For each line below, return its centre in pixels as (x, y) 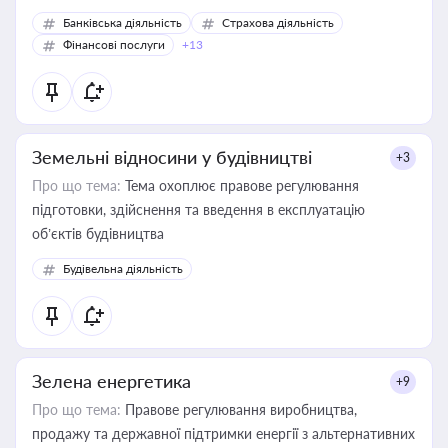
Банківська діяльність (122, 22)
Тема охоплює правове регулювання (240, 185)
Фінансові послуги (114, 44)
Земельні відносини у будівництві (172, 157)
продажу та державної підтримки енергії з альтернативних (223, 433)
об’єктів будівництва (98, 233)
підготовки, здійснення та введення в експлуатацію (198, 209)
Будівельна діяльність (123, 268)
